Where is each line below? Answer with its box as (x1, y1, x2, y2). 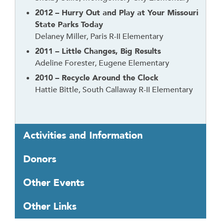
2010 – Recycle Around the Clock (35, 72, 158, 83)
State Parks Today (35, 19, 103, 30)
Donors (23, 152, 56, 166)
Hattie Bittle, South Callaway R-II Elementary (35, 84, 193, 95)
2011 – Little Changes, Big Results (35, 45, 161, 57)
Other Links (23, 199, 76, 213)
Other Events (23, 176, 84, 189)
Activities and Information (23, 129, 143, 143)
